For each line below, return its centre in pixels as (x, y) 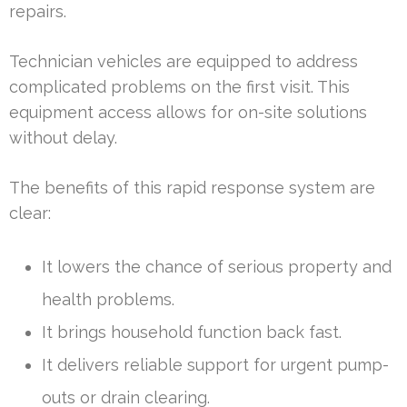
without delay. (63, 138)
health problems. (108, 300)
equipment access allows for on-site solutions (188, 113)
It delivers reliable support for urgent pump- (215, 365)
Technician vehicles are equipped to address (184, 62)
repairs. (38, 12)
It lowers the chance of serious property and (217, 267)
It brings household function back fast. (192, 333)
